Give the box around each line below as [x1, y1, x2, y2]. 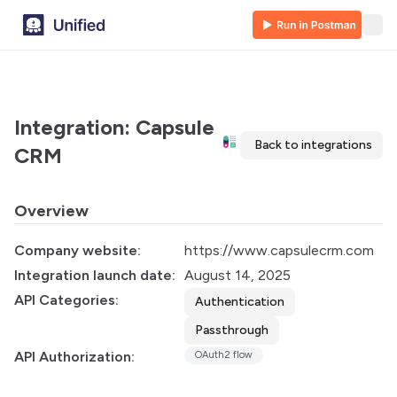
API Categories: [14, 292, 119, 308]
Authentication [195, 294, 284, 309]
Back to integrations [254, 137, 372, 152]
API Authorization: [14, 348, 135, 365]
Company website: [14, 242, 141, 259]
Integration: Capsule [14, 114, 214, 140]
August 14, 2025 [184, 267, 291, 284]
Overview [14, 201, 89, 221]
